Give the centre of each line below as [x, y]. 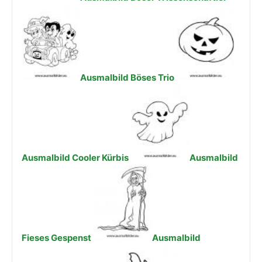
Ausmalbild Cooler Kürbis [75, 158]
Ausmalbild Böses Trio [127, 78]
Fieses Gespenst [56, 238]
